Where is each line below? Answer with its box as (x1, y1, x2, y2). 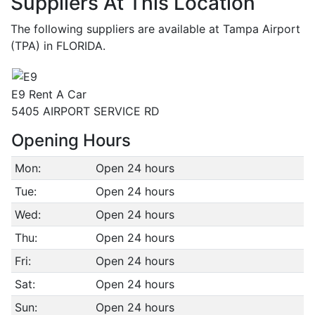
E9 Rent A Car (11, 87, 86, 101)
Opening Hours (11, 130, 131, 150)
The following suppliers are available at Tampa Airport (11, 22, 300, 36)
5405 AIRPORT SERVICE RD (11, 104, 160, 118)
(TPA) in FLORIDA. (11, 39, 105, 53)
